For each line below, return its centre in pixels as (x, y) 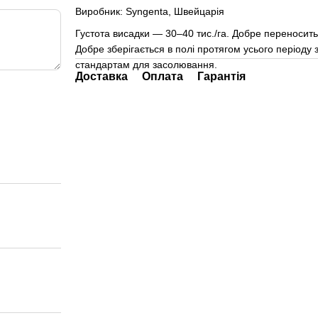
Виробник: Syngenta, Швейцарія (149, 12)
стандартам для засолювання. (146, 64)
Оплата (162, 76)
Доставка (101, 76)
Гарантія (221, 76)
